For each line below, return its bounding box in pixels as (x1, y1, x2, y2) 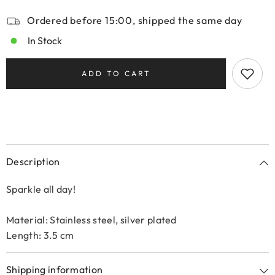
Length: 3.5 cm (6, 229, 74, 241)
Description (6, 155, 60, 168)
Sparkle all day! (6, 183, 78, 195)
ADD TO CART (81, 69, 151, 78)
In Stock (28, 34, 62, 47)
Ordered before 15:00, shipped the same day (27, 14, 242, 26)
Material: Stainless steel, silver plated (6, 214, 177, 226)
